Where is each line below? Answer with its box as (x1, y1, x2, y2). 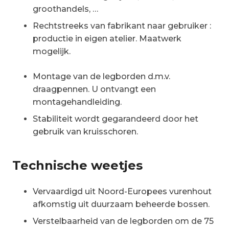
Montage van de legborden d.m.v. (33, 71, 170, 81)
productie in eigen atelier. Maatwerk (33, 33, 181, 43)
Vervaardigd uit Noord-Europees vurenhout (33, 186, 212, 196)
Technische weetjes (12, 157, 143, 173)
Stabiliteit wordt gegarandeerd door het (33, 113, 198, 124)
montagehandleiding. (33, 97, 122, 107)
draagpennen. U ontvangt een (33, 84, 156, 94)
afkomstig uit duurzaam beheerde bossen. (33, 199, 210, 209)
